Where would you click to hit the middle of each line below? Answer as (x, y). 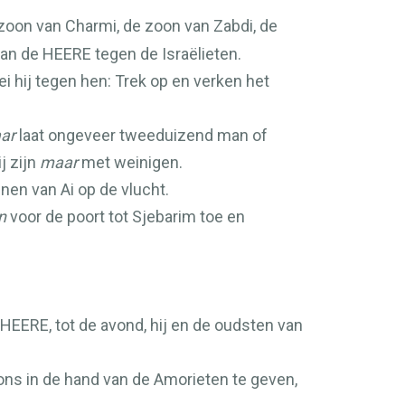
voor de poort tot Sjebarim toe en (126, 217)
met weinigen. (130, 162)
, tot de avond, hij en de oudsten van (176, 325)
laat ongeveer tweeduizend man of (141, 135)
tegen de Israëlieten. (166, 54)
